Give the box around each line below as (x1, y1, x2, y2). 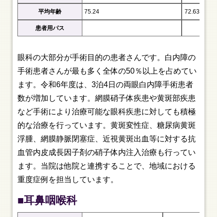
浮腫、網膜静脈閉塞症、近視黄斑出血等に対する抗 (17, 135, 196, 143)
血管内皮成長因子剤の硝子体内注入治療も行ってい (17, 148, 196, 156)
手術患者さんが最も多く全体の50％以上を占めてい (17, 67, 197, 75)
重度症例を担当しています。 (17, 175, 119, 184)
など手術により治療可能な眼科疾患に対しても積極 (17, 108, 196, 116)
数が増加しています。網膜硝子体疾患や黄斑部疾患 (17, 94, 196, 102)
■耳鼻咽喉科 (17, 194, 77, 206)
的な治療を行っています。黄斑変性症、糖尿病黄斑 (17, 121, 196, 129)
